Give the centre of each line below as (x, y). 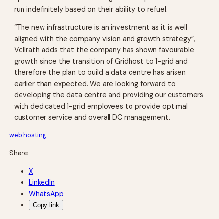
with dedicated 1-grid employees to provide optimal (101, 106)
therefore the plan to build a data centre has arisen (100, 73)
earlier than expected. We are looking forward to (95, 84)
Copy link (46, 205)
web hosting (28, 135)
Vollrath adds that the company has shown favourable (104, 50)
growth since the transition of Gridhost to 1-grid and (101, 61)
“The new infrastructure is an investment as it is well (101, 28)
